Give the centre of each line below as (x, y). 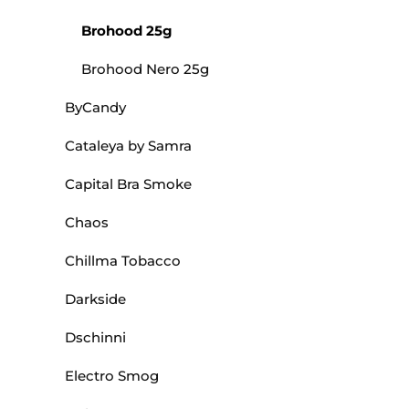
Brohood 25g (127, 31)
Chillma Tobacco (123, 261)
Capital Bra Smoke (128, 184)
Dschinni (95, 338)
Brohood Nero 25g (145, 69)
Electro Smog (112, 376)
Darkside (95, 299)
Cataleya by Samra (128, 146)
